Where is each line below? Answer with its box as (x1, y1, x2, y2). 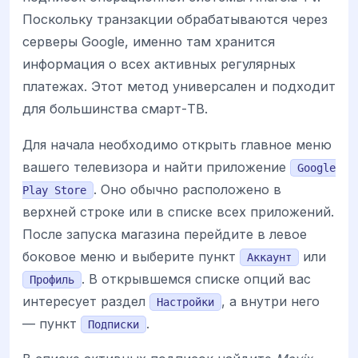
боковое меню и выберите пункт (22, 248, 240, 265)
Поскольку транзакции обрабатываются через (22, 11, 328, 28)
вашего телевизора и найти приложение (22, 158, 290, 175)
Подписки (88, 317, 139, 331)
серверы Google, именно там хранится (22, 34, 275, 50)
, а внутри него (221, 292, 320, 309)
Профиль (30, 272, 74, 286)
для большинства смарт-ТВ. (22, 101, 208, 117)
